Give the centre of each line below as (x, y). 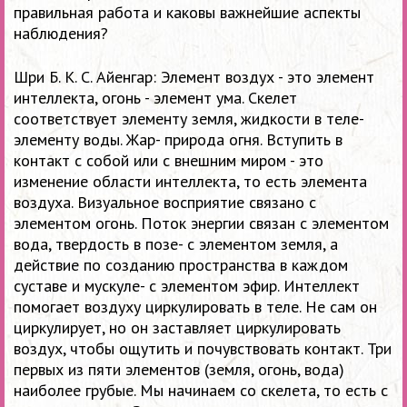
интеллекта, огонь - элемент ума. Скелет (155, 97)
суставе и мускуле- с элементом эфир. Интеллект (187, 285)
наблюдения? (63, 33)
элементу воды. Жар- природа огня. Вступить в (178, 139)
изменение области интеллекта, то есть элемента (190, 181)
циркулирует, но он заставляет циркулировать (177, 327)
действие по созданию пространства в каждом (181, 264)
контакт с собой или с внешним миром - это (169, 160)
